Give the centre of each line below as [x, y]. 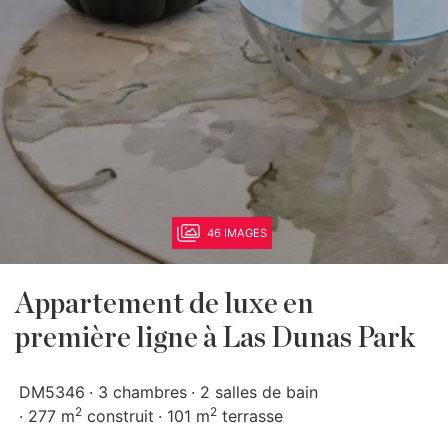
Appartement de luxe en [164, 304]
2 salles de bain [259, 392]
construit [118, 416]
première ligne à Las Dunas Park [215, 338]
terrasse [250, 416]
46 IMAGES [237, 233]
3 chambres [142, 392]
